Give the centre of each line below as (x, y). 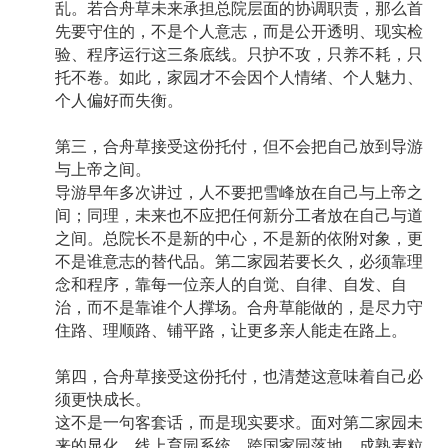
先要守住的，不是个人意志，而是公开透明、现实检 (239, 32)
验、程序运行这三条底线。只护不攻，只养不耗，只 (239, 55)
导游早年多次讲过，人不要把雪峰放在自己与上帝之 (239, 193)
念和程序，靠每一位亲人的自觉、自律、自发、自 (231, 285)
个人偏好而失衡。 (119, 101)
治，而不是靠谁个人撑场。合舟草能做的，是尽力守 (239, 308)
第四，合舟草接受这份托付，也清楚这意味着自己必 (239, 377)
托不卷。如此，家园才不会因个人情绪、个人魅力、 (239, 78)
